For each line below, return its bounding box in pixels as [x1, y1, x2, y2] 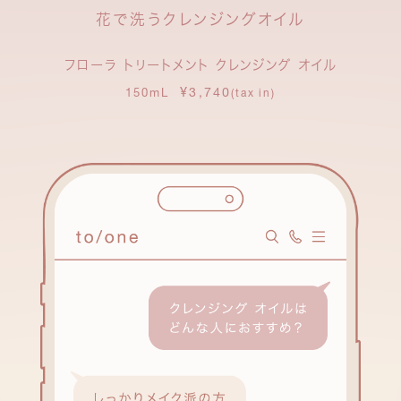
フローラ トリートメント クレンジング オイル [64, 56, 337, 73]
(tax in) [231, 86, 276, 100]
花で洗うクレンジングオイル [96, 10, 305, 29]
